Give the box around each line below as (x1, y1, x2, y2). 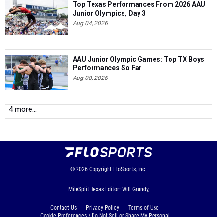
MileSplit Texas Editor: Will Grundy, (68, 186, 149, 193)
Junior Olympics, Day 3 (73, 9, 146, 17)
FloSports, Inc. (113, 166, 147, 172)
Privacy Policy (86, 204, 119, 211)
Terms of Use (128, 204, 159, 211)
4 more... (9, 105, 37, 114)
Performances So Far (73, 64, 142, 72)
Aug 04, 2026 (73, 20, 108, 27)
